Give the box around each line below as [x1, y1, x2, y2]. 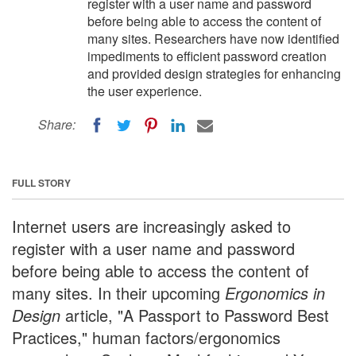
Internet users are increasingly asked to [12, 214, 291, 238]
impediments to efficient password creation [87, 47, 327, 65]
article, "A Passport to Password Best [60, 303, 329, 327]
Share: [38, 115, 75, 133]
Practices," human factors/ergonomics [12, 325, 281, 349]
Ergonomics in [220, 281, 325, 304]
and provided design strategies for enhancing [87, 64, 341, 83]
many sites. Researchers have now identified [87, 29, 339, 48]
